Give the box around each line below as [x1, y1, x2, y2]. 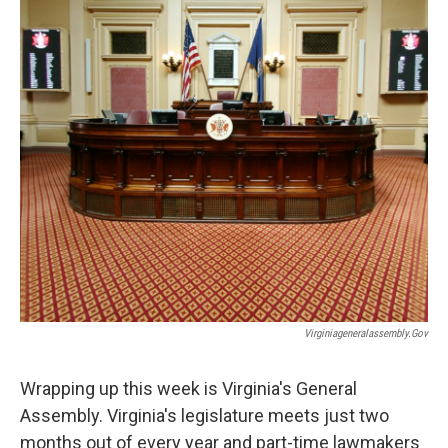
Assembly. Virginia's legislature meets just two [20, 405, 389, 426]
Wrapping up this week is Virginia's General [20, 378, 357, 399]
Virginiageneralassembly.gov [304, 327, 428, 340]
